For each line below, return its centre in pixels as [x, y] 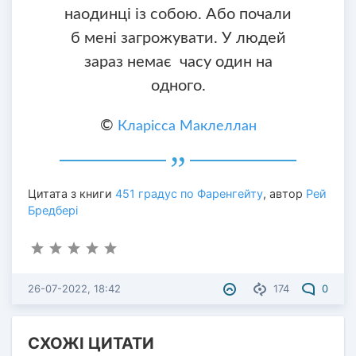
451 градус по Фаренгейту [189, 194]
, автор [284, 194]
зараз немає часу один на [178, 62]
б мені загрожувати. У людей [178, 39]
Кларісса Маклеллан [187, 127]
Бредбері [53, 211]
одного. [178, 86]
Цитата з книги [72, 194]
